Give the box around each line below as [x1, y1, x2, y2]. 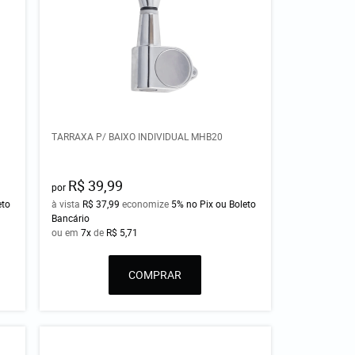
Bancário [52, 211, 90, 224]
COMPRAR [128, 266, 182, 282]
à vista [52, 197, 83, 210]
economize [120, 197, 172, 210]
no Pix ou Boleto [186, 197, 257, 210]
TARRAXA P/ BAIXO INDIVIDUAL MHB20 [52, 129, 223, 143]
